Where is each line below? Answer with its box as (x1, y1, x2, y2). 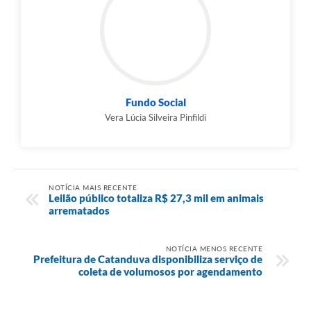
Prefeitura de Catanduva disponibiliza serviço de (33, 252, 262, 265)
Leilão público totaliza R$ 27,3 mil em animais (49, 191, 264, 204)
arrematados (49, 203, 110, 217)
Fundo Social (125, 96, 186, 109)
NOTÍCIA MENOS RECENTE (165, 244, 262, 253)
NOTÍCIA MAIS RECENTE (49, 183, 137, 192)
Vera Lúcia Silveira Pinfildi (105, 112, 206, 124)
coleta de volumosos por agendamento (78, 264, 262, 278)
